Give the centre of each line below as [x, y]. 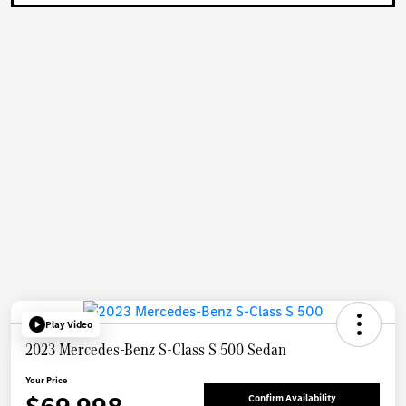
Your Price [46, 381]
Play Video [69, 324]
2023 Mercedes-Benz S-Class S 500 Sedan [156, 350]
